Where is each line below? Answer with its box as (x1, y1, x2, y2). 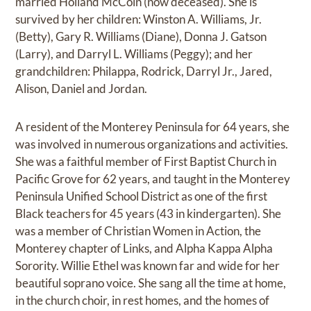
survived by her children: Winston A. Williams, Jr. (15, 12, 262, 27)
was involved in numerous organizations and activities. (15, 137, 289, 152)
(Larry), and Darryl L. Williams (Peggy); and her (15, 47, 253, 62)
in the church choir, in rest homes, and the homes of (15, 293, 270, 308)
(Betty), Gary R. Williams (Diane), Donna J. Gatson (15, 29, 267, 44)
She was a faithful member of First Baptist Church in (15, 154, 277, 169)
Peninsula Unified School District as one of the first (15, 189, 268, 204)
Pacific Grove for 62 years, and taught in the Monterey (15, 171, 291, 187)
